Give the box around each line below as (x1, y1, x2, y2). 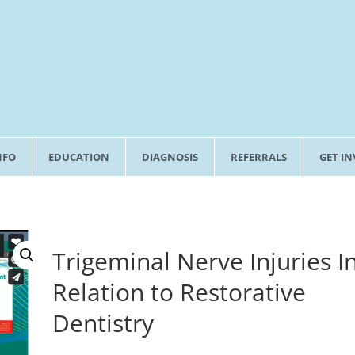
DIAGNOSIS (141, 150, 198, 164)
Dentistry (52, 307, 155, 339)
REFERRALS (230, 150, 287, 164)
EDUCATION (48, 150, 109, 164)
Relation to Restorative (52, 276, 307, 308)
